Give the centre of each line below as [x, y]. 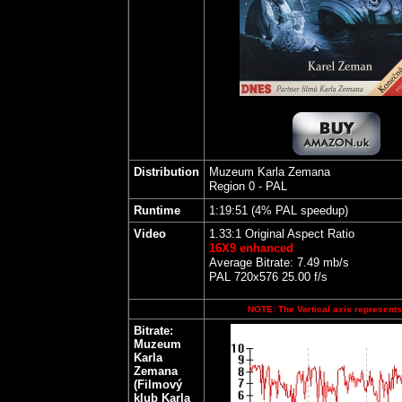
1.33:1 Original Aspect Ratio [281, 234]
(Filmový [157, 385]
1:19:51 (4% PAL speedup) [278, 210]
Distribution [166, 172]
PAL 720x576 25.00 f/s [268, 277]
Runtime [157, 210]
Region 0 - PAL [248, 186]
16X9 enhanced [251, 248]
